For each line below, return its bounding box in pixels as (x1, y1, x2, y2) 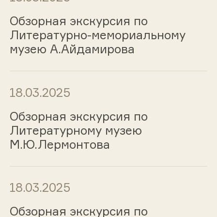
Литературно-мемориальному (9, 28, 186, 43)
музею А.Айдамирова (9, 42, 135, 57)
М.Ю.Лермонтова (9, 137, 110, 152)
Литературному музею (9, 123, 142, 138)
